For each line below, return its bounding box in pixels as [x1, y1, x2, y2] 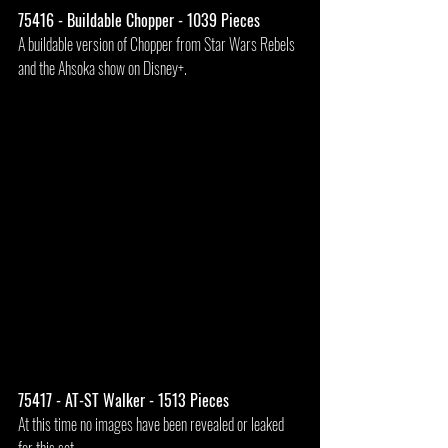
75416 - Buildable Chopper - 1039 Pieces [18, 8, 260, 33]
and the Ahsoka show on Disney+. [18, 56, 187, 81]
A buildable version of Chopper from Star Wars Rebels [18, 32, 298, 57]
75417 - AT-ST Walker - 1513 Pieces [18, 388, 229, 413]
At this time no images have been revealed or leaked [18, 412, 287, 437]
